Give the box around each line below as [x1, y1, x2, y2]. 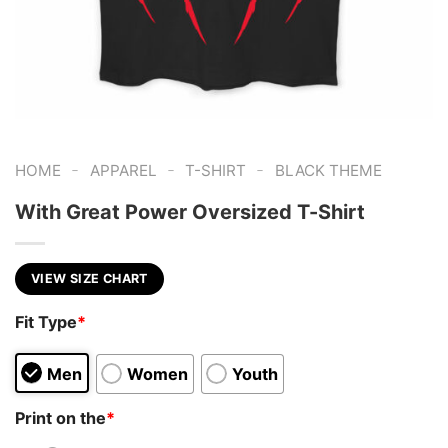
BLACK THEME [274, 161, 382, 180]
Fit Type [15, 312, 77, 333]
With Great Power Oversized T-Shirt [15, 199, 365, 224]
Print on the [15, 407, 106, 428]
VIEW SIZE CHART [31, 270, 148, 286]
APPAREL [89, 161, 157, 180]
